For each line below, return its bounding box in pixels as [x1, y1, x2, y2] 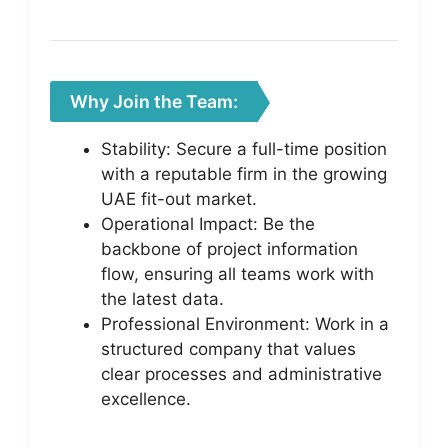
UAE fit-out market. [101, 188, 257, 209]
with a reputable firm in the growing [101, 163, 387, 184]
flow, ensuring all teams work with [101, 263, 374, 284]
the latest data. [101, 288, 224, 309]
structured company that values [101, 338, 356, 359]
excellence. [101, 388, 191, 409]
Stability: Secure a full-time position [101, 138, 387, 159]
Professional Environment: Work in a [101, 313, 389, 334]
